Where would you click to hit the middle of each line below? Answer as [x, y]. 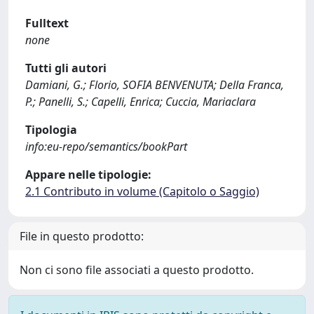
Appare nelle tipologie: [88, 175]
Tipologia [51, 130]
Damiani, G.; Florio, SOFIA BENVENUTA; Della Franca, [155, 85]
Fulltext [47, 23]
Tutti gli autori [66, 68]
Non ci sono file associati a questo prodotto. [137, 270]
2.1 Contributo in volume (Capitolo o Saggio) [142, 191]
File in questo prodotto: [82, 236]
